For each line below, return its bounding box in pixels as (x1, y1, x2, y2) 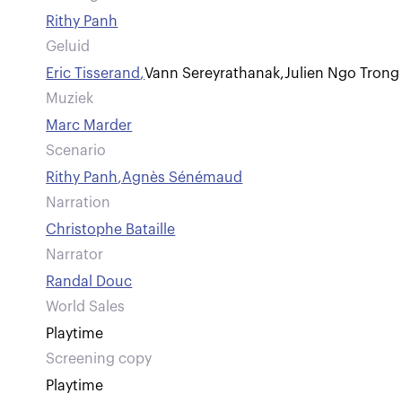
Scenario (46, 144, 107, 158)
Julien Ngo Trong (284, 66, 400, 81)
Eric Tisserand (46, 66, 141, 81)
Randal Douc (46, 275, 133, 289)
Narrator (46, 248, 104, 262)
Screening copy (46, 352, 153, 366)
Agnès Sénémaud (122, 170, 243, 185)
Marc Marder (46, 118, 133, 133)
